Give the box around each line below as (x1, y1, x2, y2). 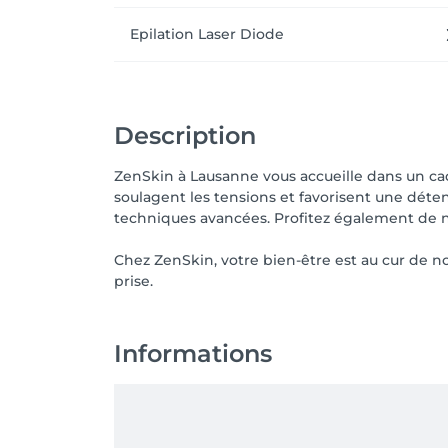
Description (114, 121, 256, 150)
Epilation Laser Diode (130, 25, 284, 43)
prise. (114, 272, 153, 290)
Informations (114, 339, 272, 368)
